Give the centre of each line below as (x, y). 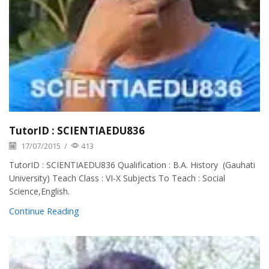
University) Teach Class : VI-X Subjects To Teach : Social (117, 178)
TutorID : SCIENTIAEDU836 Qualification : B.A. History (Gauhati (132, 165)
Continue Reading (44, 211)
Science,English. (39, 192)
